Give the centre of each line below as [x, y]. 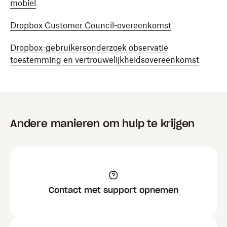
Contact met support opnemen [113, 190]
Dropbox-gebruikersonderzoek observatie [89, 48]
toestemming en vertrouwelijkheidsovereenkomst [105, 60]
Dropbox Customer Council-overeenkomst [91, 25]
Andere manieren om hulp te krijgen [103, 124]
